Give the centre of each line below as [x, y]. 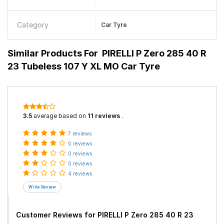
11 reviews [104, 116]
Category [33, 25]
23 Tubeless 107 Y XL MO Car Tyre [84, 66]
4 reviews [80, 173]
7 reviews [80, 133]
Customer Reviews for [57, 215]
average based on [60, 116]
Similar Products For [53, 53]
